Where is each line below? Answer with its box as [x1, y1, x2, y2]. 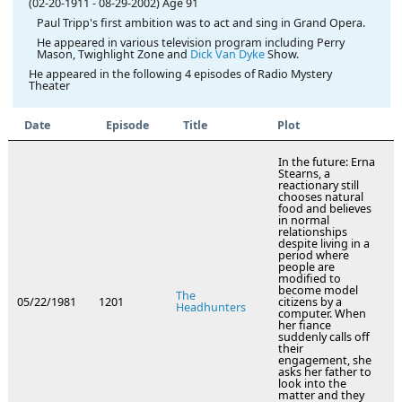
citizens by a [278, 294, 342, 310]
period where [278, 248, 349, 264]
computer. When [278, 306, 366, 322]
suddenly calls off [278, 329, 370, 345]
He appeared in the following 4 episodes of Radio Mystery [28, 66, 332, 82]
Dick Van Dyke [189, 46, 265, 62]
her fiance [278, 318, 331, 334]
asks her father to [278, 364, 371, 380]
